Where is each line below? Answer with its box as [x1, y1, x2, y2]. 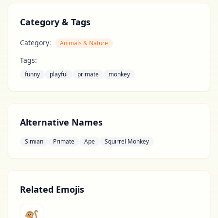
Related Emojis [20, 183, 84, 195]
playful [50, 70, 68, 78]
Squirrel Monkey [105, 137, 149, 145]
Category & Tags [20, 16, 91, 28]
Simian [25, 137, 43, 145]
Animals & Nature [60, 39, 108, 47]
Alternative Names [20, 116, 103, 128]
